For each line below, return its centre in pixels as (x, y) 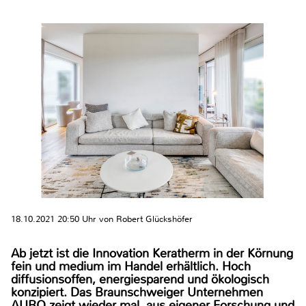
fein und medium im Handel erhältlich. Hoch (116, 266)
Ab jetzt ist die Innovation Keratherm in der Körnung (152, 253)
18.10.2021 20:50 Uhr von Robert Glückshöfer (102, 219)
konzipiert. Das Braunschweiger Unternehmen (137, 292)
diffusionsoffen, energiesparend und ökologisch (140, 279)
